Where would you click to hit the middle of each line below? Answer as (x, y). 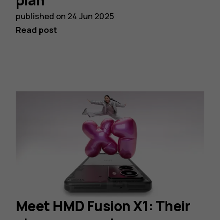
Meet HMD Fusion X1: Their (103, 206)
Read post (37, 30)
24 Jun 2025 (91, 16)
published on (42, 16)
